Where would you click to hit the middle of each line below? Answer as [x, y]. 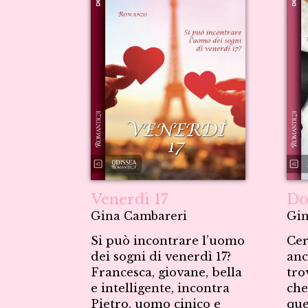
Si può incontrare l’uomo [168, 241]
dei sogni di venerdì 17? [161, 257]
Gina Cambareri [139, 216]
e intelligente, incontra [160, 288]
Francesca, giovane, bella [166, 273]
